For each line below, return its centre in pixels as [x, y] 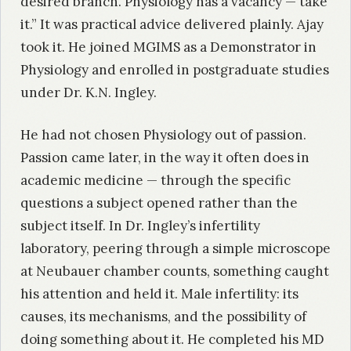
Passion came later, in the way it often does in [165, 158]
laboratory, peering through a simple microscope [175, 249]
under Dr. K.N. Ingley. [89, 92]
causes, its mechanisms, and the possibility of [163, 317]
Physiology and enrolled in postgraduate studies [175, 69]
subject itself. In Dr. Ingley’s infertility [140, 226]
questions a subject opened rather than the [159, 203]
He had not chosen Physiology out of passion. [163, 135]
